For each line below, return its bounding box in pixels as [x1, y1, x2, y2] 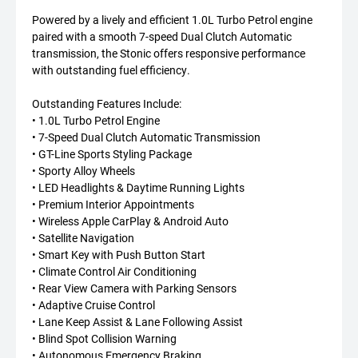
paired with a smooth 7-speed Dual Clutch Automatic [32, 29, 292, 44]
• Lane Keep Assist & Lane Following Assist [32, 314, 243, 329]
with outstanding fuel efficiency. [32, 62, 190, 78]
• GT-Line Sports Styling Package [32, 146, 192, 161]
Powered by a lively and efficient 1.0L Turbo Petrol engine [32, 12, 312, 27]
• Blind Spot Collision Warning [32, 331, 177, 346]
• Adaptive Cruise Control [32, 297, 155, 312]
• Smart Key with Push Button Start [32, 247, 205, 262]
